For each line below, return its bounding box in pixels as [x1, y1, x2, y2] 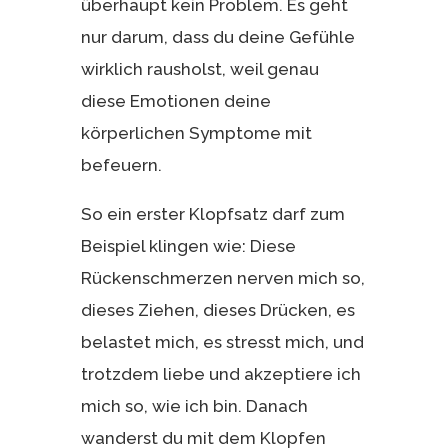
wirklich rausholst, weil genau [80, 58, 319, 79]
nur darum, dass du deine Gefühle [80, 26, 355, 47]
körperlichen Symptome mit [80, 122, 312, 143]
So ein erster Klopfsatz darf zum [80, 203, 345, 224]
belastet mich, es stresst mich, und [80, 331, 364, 352]
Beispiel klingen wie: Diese [80, 235, 296, 256]
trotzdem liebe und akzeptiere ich [80, 363, 361, 384]
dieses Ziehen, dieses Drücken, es [80, 299, 355, 320]
